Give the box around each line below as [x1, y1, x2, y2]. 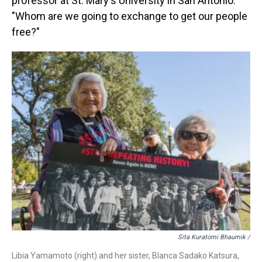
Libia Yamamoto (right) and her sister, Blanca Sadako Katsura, [12, 251, 239, 260]
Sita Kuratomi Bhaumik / [178, 233, 250, 241]
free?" [12, 26, 40, 38]
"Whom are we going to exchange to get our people [12, 10, 247, 22]
